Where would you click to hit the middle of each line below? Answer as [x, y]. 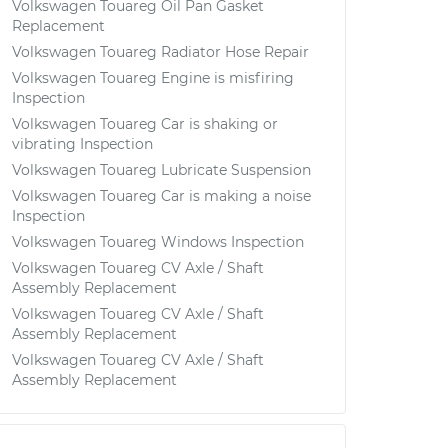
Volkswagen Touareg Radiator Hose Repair [160, 52]
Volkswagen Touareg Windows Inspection [158, 242]
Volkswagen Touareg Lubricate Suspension [161, 170]
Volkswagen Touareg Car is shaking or [145, 124]
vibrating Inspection [82, 144]
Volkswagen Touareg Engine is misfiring [153, 78]
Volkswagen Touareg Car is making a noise [161, 196]
